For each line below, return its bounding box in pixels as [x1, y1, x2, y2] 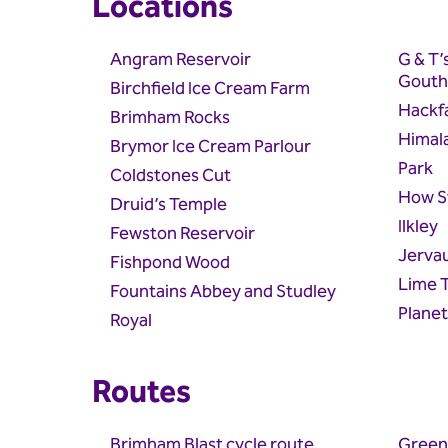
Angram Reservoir [110, 45, 251, 75]
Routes [92, 367, 191, 419]
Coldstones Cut [110, 161, 231, 191]
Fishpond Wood [110, 248, 230, 278]
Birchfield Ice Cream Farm [110, 74, 310, 104]
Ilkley [397, 211, 438, 241]
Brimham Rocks [110, 103, 230, 133]
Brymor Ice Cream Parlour [110, 132, 311, 162]
